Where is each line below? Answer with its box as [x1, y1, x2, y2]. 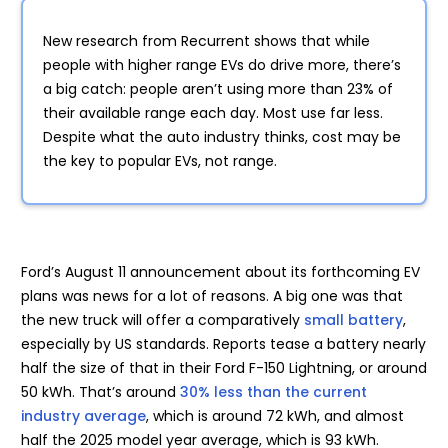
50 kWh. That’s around [21, 382, 180, 403]
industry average [21, 406, 146, 427]
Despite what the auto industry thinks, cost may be [43, 127, 401, 148]
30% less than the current [180, 382, 367, 403]
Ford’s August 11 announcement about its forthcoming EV [21, 262, 420, 283]
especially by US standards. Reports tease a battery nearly [21, 334, 426, 355]
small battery [304, 310, 403, 331]
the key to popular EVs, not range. [43, 151, 281, 172]
